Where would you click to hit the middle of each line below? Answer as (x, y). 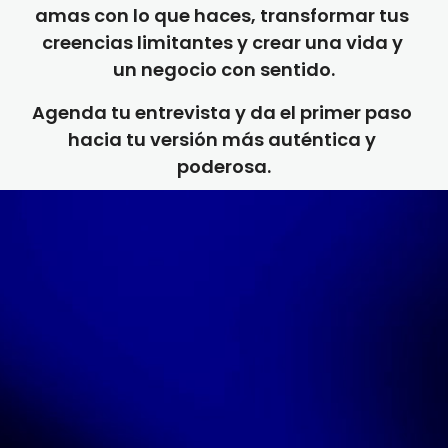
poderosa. (224, 166)
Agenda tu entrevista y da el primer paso (222, 112)
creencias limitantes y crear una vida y (222, 42)
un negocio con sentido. (224, 69)
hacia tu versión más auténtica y (222, 139)
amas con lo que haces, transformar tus (222, 15)
